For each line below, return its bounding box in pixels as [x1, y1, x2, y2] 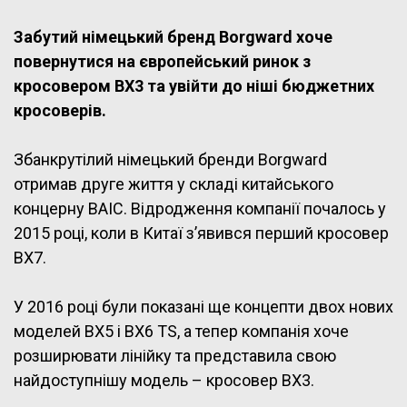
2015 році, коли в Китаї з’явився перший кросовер [14, 223, 389, 243]
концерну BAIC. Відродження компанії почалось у [14, 199, 386, 219]
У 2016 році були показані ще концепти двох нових [14, 297, 393, 317]
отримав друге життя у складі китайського [14, 174, 333, 194]
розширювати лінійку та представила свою [14, 346, 336, 366]
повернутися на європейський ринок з [14, 52, 311, 72]
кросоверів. [14, 101, 106, 121]
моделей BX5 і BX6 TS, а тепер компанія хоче [14, 322, 349, 342]
